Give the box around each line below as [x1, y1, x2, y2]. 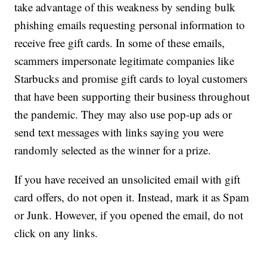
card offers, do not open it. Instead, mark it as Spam [14, 190, 250, 205]
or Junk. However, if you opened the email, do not [14, 207, 244, 223]
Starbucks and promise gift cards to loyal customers [14, 71, 248, 86]
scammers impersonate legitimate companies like [14, 53, 235, 69]
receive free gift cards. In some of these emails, [14, 35, 225, 51]
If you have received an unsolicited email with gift [14, 172, 241, 187]
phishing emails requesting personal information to [14, 17, 246, 33]
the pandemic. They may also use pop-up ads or [14, 107, 232, 122]
